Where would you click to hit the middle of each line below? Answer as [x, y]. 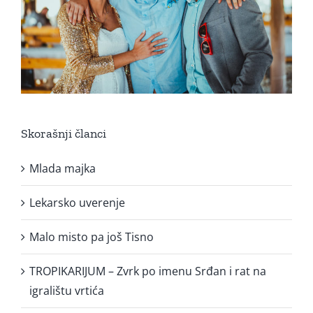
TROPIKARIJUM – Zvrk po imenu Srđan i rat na [148, 271]
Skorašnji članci [64, 133]
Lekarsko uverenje [77, 202]
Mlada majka [63, 168]
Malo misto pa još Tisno [92, 236]
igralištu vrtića [67, 290]
